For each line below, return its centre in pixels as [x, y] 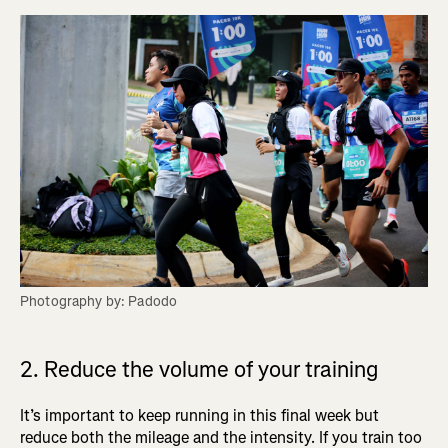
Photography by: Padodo [99, 302]
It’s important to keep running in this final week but [199, 416]
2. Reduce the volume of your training [199, 370]
